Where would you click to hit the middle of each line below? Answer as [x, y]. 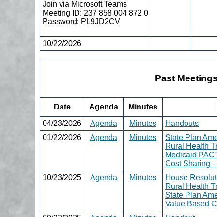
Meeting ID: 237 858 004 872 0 [95, 13]
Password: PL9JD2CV [81, 22]
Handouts [182, 124]
